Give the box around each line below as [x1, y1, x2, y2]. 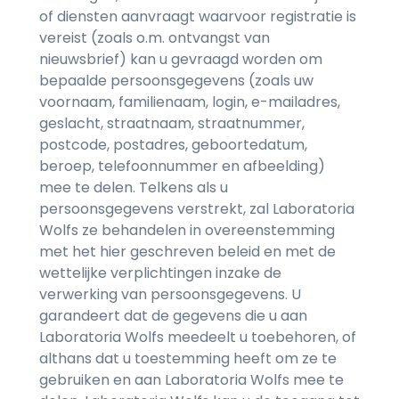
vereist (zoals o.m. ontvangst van [39, 28, 270, 49]
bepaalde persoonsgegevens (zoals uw [39, 70, 313, 92]
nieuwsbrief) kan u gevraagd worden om [39, 49, 322, 70]
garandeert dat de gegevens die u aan [39, 305, 307, 327]
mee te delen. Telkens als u [39, 177, 228, 199]
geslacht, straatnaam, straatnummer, [39, 113, 305, 134]
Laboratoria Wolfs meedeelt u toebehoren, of [39, 327, 356, 348]
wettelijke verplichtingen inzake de [39, 263, 281, 284]
